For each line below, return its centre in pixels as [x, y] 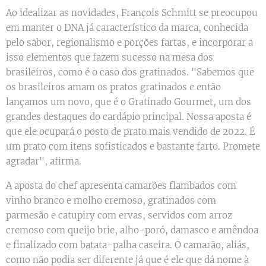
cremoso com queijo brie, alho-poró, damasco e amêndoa [132, 230]
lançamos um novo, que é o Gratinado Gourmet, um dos [129, 102]
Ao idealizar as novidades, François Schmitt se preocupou [132, 13]
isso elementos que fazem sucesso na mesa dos [110, 58]
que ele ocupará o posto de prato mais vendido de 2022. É [131, 132]
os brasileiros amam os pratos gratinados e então [113, 87]
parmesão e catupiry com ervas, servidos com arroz [119, 216]
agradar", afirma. [44, 161]
